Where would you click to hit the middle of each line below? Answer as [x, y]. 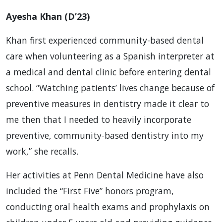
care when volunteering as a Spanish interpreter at [110, 56]
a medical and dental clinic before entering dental [109, 72]
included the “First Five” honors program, [90, 191]
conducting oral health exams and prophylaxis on [108, 207]
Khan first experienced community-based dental [105, 40]
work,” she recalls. [42, 151]
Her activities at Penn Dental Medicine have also [105, 175]
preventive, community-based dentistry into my [105, 136]
